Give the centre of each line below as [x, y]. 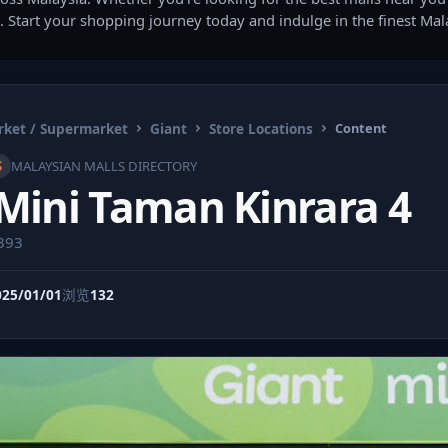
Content [361, 127]
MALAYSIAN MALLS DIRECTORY [103, 165]
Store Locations [261, 128]
